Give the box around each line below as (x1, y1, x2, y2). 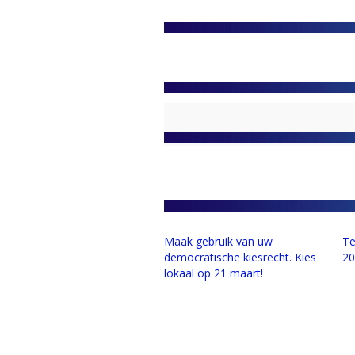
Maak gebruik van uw (164, 234, 273, 250)
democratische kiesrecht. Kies (164, 250, 316, 265)
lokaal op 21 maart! (164, 265, 263, 281)
